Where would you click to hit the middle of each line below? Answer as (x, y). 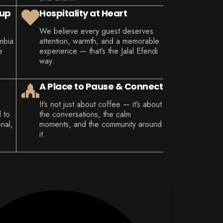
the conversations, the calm (85, 114)
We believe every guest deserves (97, 31)
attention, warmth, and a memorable (100, 41)
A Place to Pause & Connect (101, 87)
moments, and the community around (101, 124)
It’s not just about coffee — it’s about (101, 105)
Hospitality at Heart (83, 13)
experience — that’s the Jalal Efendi (99, 51)
